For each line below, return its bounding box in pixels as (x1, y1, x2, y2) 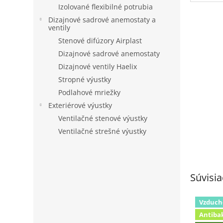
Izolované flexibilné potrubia (58, 2, 153, 11)
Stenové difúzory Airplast (58, 36, 142, 45)
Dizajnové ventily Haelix (58, 62, 137, 71)
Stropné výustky (58, 75, 111, 84)
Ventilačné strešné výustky (58, 126, 147, 136)
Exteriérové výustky (48, 101, 112, 110)
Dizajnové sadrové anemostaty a (48, 15, 156, 24)
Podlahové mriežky (58, 88, 121, 97)
